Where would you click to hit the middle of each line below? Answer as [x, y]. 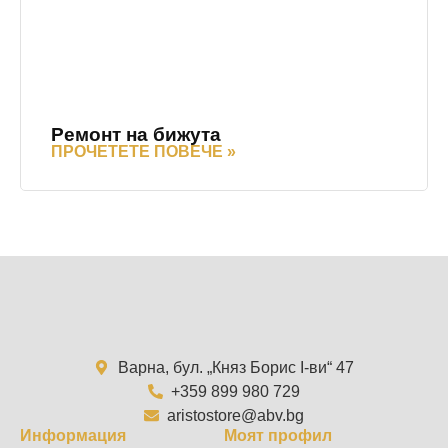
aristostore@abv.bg [236, 415]
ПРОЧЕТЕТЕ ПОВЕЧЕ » [143, 151]
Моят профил [278, 435]
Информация [73, 435]
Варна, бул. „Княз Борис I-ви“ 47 [235, 367]
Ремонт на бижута [136, 134]
